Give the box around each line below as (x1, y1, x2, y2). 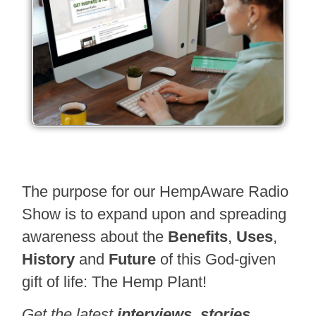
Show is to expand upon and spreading (22, 205, 287, 223)
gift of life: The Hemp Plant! (22, 272, 207, 291)
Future (109, 250, 157, 268)
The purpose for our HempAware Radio (22, 182, 289, 200)
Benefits (168, 227, 229, 245)
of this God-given (156, 250, 276, 268)
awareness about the (22, 227, 169, 245)
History (22, 250, 75, 268)
